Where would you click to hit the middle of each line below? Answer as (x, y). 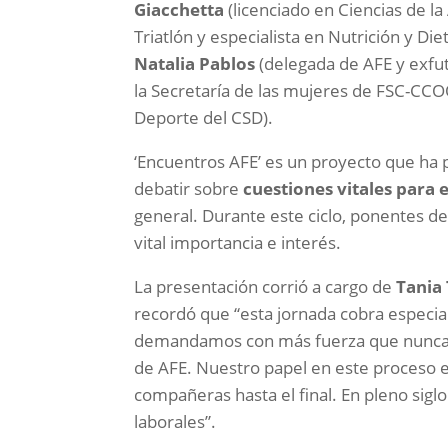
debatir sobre (189, 189)
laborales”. (175, 422)
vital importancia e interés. (238, 243)
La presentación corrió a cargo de (265, 287)
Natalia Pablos (195, 64)
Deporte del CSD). (204, 118)
